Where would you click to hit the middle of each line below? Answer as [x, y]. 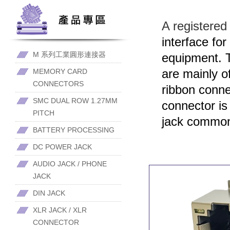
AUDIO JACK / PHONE [70, 164]
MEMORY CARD [60, 71]
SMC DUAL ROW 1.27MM [75, 101]
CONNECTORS [58, 84]
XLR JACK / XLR [60, 210]
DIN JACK [49, 193]
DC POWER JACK [62, 147]
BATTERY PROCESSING [74, 130]
